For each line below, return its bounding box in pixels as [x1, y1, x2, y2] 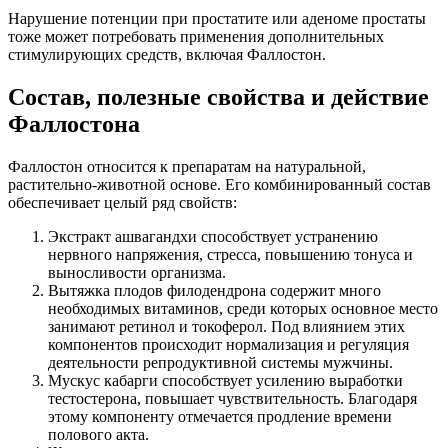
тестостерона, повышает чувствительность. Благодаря [48, 389, 417, 407]
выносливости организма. [48, 263, 226, 281]
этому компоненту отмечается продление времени [48, 407, 392, 425]
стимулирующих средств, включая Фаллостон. [8, 45, 326, 63]
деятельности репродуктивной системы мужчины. [48, 353, 393, 371]
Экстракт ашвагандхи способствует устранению [48, 227, 378, 245]
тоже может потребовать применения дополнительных [8, 27, 384, 45]
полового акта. [48, 425, 149, 443]
